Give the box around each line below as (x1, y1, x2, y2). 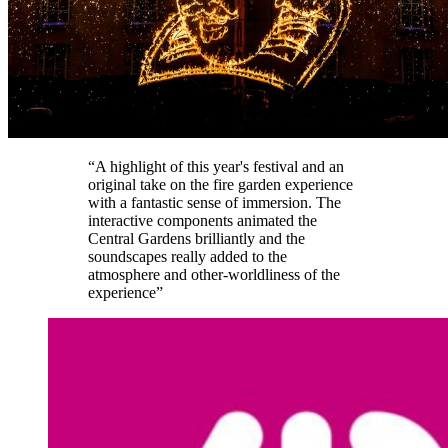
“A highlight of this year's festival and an (88, 158, 344, 176)
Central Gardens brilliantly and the (88, 230, 305, 248)
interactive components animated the (88, 212, 317, 230)
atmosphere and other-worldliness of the (88, 266, 340, 284)
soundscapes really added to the (88, 248, 287, 266)
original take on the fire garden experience (88, 176, 353, 194)
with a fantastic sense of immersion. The (88, 194, 341, 212)
